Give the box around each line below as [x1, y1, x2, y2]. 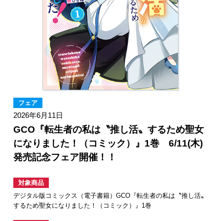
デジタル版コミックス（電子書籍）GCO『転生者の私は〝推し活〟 [13, 192, 207, 200]
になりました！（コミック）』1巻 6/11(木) [13, 138, 203, 148]
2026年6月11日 [13, 110, 63, 119]
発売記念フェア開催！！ [13, 151, 116, 162]
